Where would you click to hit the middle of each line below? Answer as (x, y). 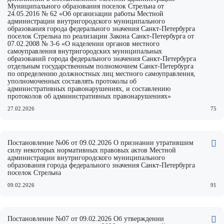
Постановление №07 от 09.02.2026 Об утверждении (86, 219)
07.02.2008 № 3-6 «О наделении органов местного (84, 43)
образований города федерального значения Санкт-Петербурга (102, 58)
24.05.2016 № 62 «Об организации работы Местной (86, 13)
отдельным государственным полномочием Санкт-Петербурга (101, 66)
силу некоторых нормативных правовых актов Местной (92, 150)
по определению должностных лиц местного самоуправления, (102, 73)
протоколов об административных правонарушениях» (89, 96)
